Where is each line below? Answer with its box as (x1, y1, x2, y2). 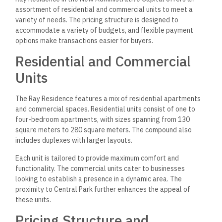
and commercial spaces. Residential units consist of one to (15, 105, 196, 114)
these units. (15, 195, 52, 204)
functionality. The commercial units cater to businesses (15, 164, 185, 173)
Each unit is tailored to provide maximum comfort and (15, 153, 179, 163)
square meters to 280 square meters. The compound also (15, 125, 192, 135)
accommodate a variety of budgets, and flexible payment (15, 25, 194, 35)
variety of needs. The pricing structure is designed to (15, 15, 179, 24)
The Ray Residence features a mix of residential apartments (15, 94, 201, 104)
